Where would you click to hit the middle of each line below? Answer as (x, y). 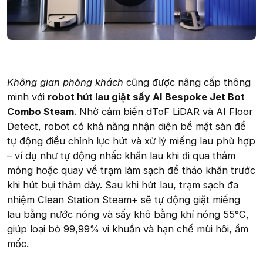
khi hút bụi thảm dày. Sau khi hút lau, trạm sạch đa (123, 185)
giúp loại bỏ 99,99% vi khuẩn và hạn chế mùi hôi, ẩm (128, 229)
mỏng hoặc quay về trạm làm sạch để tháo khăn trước (131, 170)
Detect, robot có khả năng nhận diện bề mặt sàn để (127, 126)
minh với (27, 97)
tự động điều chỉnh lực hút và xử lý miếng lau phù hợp (131, 141)
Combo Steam (41, 111)
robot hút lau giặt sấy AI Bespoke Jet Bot (146, 97)
